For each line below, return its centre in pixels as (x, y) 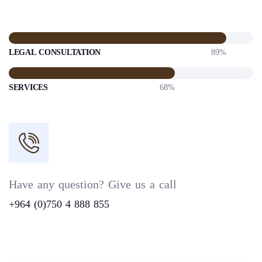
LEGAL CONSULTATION (55, 53)
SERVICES (28, 88)
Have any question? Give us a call (93, 185)
